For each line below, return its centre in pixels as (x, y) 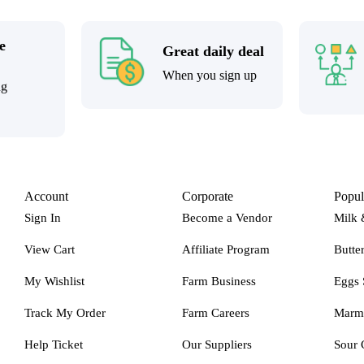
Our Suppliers (217, 345)
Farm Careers (215, 313)
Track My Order (65, 313)
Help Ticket (54, 345)
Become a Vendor (227, 218)
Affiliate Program (225, 250)
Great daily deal (213, 52)
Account (47, 197)
